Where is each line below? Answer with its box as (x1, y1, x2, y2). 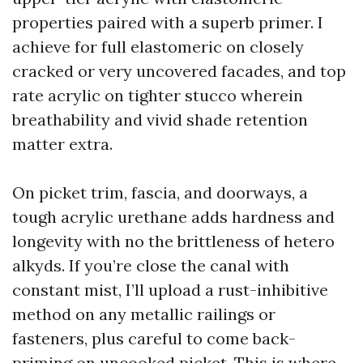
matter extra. (12, 134, 113, 154)
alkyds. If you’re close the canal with (12, 255, 289, 275)
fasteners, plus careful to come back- (12, 328, 296, 348)
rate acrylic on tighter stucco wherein (12, 85, 303, 105)
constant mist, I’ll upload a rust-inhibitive (12, 280, 328, 300)
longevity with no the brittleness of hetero (12, 231, 335, 251)
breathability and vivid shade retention (12, 109, 308, 130)
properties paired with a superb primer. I (12, 12, 323, 32)
